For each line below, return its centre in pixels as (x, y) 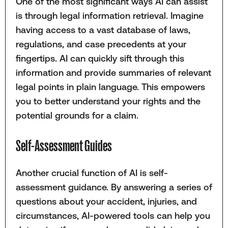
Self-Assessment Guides (64, 146)
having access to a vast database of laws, (103, 30)
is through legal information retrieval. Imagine (109, 15)
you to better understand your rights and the (108, 101)
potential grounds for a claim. (78, 115)
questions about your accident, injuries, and (106, 201)
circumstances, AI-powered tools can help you (113, 215)
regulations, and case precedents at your (101, 44)
